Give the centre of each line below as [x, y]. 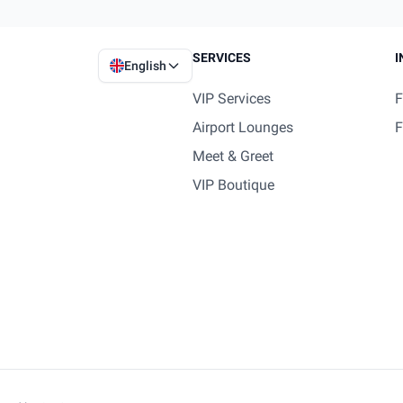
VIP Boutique [234, 185]
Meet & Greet [233, 156]
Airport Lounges [243, 127]
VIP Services [232, 99]
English [146, 66]
